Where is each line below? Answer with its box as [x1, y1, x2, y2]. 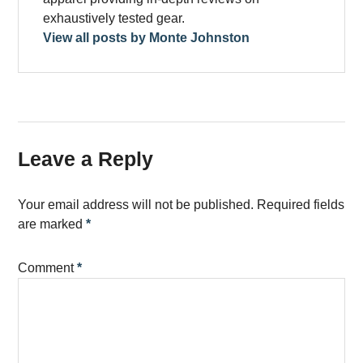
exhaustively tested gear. [43, 11, 186, 26]
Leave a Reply [18, 147, 154, 171]
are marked [18, 217, 87, 232]
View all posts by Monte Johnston [43, 31, 250, 45]
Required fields [257, 198, 345, 212]
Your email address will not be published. [18, 198, 254, 212]
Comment [18, 261, 78, 275]
